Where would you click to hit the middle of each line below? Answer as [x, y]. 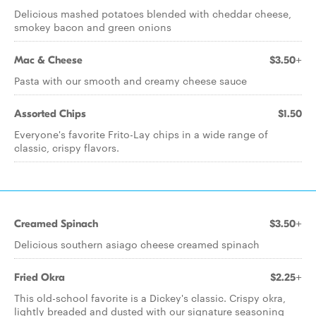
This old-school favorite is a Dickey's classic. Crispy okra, [150, 298]
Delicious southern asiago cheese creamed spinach [137, 244]
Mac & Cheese [48, 60]
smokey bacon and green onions [93, 27]
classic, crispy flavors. [67, 147]
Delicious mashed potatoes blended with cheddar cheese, [153, 13]
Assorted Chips [50, 114]
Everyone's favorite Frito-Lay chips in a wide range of [141, 134]
